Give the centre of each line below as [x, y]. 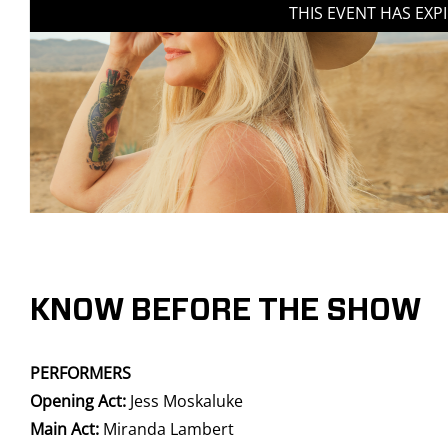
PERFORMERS [80, 373]
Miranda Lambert [166, 429]
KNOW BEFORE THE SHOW [225, 311]
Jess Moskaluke [186, 401]
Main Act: [64, 429]
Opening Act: [80, 401]
